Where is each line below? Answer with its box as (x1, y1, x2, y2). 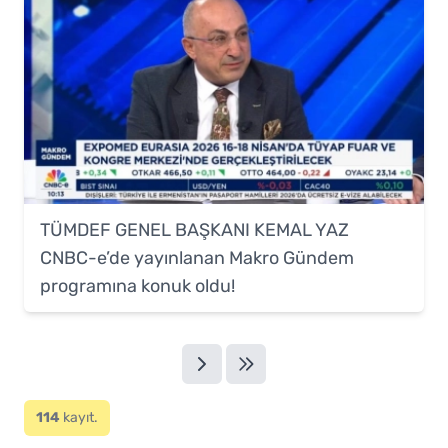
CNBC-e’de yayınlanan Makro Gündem (40, 246, 354, 269)
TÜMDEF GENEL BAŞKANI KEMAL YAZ (40, 218, 349, 241)
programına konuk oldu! (40, 274, 235, 297)
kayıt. (60, 408, 98, 426)
